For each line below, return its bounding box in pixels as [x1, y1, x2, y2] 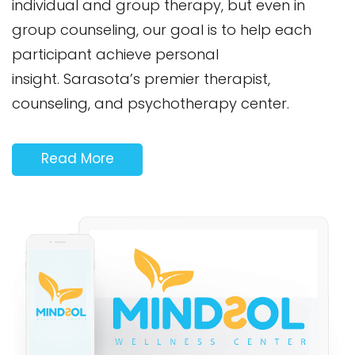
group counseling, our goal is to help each [12, 20, 311, 40]
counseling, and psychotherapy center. [12, 94, 289, 113]
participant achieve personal [12, 44, 219, 64]
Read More [40, 149, 114, 168]
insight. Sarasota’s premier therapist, [12, 69, 270, 89]
